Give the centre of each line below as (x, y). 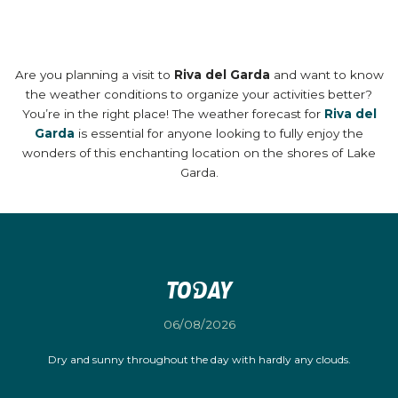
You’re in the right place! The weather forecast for (173, 114)
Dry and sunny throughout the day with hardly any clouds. (199, 360)
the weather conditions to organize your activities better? (199, 95)
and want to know (326, 75)
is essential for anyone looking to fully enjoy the (219, 134)
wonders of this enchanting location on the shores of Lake (199, 153)
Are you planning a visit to (94, 75)
